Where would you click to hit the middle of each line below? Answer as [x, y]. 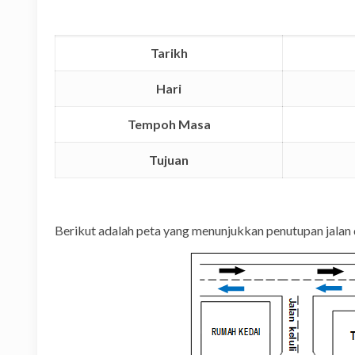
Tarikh [169, 53]
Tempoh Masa [169, 124]
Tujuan [169, 160]
